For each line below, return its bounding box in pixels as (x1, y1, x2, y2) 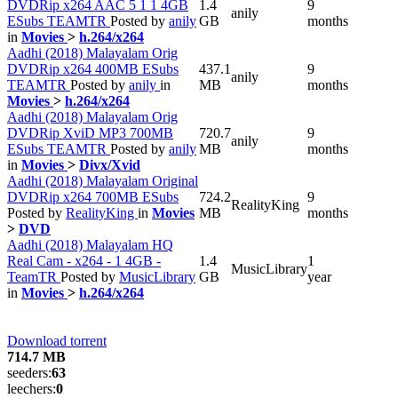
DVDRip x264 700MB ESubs (7, 188, 179, 204)
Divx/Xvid (79, 156, 140, 172)
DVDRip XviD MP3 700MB (7, 124, 173, 140)
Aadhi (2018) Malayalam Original (7, 172, 198, 188)
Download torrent (7, 332, 107, 348)
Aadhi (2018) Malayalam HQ (7, 236, 173, 252)
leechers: (7, 380, 56, 396)
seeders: (7, 364, 52, 380)
